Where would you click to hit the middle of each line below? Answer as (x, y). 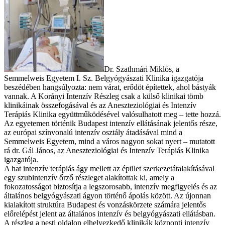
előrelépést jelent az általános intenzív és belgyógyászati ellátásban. (110, 214)
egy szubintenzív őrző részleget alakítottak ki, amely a (89, 178)
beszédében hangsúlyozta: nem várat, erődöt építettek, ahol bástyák (110, 87)
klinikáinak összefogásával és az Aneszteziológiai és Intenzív (100, 105)
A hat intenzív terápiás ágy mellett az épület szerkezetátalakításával (109, 169)
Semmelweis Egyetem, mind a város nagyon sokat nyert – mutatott (109, 142)
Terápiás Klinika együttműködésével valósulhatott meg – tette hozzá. (113, 115)
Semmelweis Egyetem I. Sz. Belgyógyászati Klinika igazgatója (104, 78)
